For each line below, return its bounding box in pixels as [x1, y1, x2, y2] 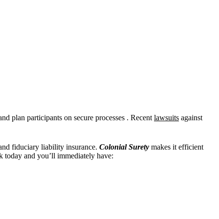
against [179, 113, 202, 122]
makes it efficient [151, 142, 203, 151]
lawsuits [154, 113, 179, 122]
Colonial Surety [99, 142, 151, 151]
